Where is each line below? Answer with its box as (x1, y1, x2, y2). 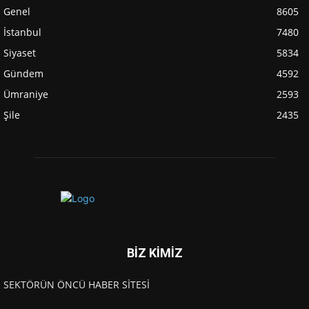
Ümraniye (3, 87, 48, 101)
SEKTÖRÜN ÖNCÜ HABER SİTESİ (3, 277, 150, 291)
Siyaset (3, 46, 36, 59)
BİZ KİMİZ (126, 245, 183, 260)
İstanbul (3, 25, 41, 39)
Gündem (3, 66, 43, 80)
